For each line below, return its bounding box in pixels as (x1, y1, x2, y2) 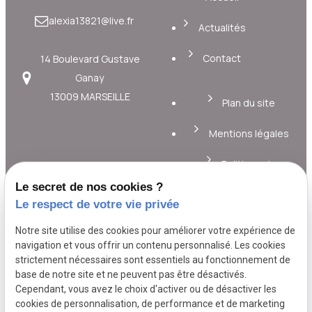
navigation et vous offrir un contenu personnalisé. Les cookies (15, 239, 286, 251)
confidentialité (208, 176, 276, 190)
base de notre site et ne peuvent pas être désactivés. (15, 268, 247, 280)
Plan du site (222, 95, 276, 109)
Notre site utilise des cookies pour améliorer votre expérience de (15, 224, 296, 236)
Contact (203, 51, 242, 65)
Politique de (221, 157, 276, 171)
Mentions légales (208, 126, 289, 140)
